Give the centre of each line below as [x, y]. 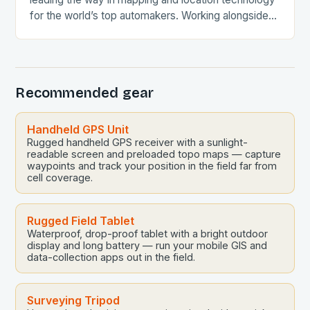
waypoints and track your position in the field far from [152, 166]
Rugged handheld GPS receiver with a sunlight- [138, 142]
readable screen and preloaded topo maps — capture [154, 154]
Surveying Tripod [74, 300]
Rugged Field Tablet [81, 221]
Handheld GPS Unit [78, 129]
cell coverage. [60, 177]
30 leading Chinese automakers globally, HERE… [145, 31]
